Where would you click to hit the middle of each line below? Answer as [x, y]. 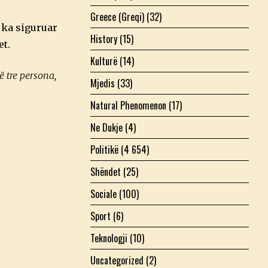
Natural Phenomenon [128, 105]
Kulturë [104, 61]
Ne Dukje [106, 127]
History [104, 39]
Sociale [103, 194]
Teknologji [109, 238]
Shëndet [106, 171]
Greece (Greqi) [117, 16]
